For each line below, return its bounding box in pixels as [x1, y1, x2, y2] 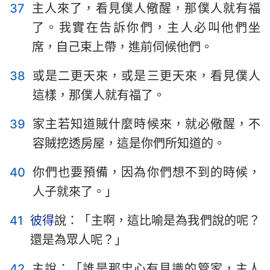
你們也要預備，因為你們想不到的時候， [33, 165, 260, 180]
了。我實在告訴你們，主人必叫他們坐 [32, 20, 260, 35]
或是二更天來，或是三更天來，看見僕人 [33, 69, 260, 83]
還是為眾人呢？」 [30, 233, 127, 247]
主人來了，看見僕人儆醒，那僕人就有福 [32, 1, 260, 16]
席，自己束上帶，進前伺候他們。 [32, 40, 213, 54]
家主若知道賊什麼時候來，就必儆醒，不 [33, 117, 260, 131]
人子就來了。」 [33, 184, 117, 199]
